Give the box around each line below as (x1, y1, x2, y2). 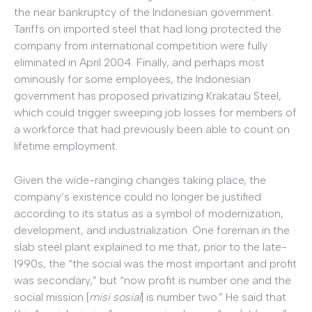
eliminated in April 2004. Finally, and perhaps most (14, 55, 265, 69)
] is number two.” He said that (141, 290, 286, 304)
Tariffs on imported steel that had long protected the (14, 22, 281, 36)
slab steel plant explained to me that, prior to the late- (14, 240, 287, 254)
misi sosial (89, 290, 141, 304)
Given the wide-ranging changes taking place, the (14, 173, 266, 187)
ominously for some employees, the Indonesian (14, 72, 251, 86)
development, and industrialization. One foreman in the (14, 224, 290, 237)
